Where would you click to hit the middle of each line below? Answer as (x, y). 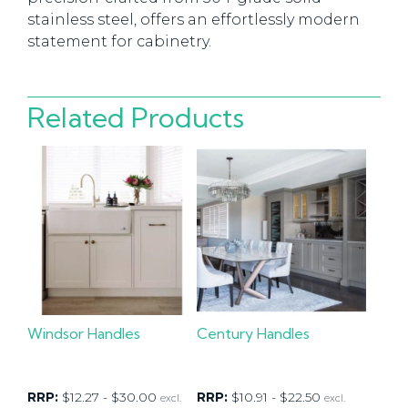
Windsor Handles (84, 334)
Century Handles (254, 334)
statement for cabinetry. (119, 41)
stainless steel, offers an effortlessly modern (194, 20)
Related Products (136, 117)
